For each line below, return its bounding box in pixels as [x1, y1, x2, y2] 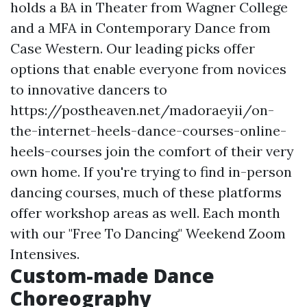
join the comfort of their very [102, 143, 294, 160]
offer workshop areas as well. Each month [10, 204, 280, 222]
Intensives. [10, 245, 79, 263]
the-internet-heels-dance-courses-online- [10, 122, 286, 140]
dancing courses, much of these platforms [10, 184, 282, 201]
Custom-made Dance [10, 262, 214, 289]
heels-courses [10, 143, 102, 160]
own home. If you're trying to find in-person [10, 163, 292, 181]
